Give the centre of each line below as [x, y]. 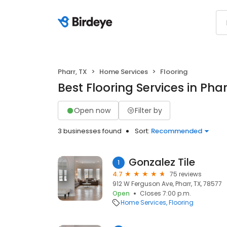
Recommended [177, 131]
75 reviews [186, 174]
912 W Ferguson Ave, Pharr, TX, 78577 [167, 184]
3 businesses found [90, 131]
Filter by [148, 110]
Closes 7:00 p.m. [165, 193]
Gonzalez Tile [162, 162]
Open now [92, 110]
